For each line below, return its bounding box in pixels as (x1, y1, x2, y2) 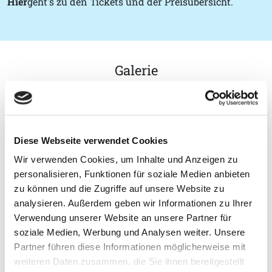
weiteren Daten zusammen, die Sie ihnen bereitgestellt (14, 256, 245, 267)
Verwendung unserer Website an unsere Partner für (14, 212, 231, 223)
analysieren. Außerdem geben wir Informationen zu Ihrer (14, 198, 252, 209)
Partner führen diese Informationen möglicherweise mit (14, 242, 246, 253)
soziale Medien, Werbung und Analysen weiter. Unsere (14, 227, 245, 238)
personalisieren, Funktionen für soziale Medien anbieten (14, 169, 250, 180)
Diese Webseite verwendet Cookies (14, 135, 168, 146)
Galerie (114, 61, 158, 79)
